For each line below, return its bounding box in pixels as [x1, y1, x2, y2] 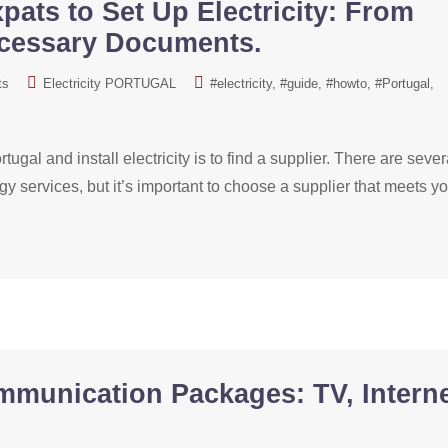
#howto [326, 76, 367, 91]
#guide [280, 76, 318, 91]
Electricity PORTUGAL [43, 76, 176, 91]
